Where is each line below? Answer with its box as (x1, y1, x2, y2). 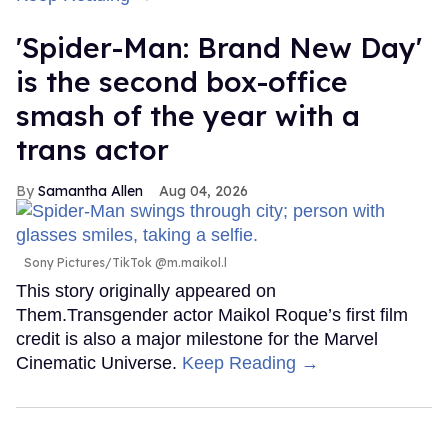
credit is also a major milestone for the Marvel (16, 329, 378, 350)
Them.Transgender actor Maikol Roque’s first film (16, 305, 408, 326)
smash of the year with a (16, 98, 360, 134)
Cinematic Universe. (16, 353, 182, 374)
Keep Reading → (182, 353, 319, 374)
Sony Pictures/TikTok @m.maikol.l (24, 255, 227, 271)
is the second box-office (16, 64, 348, 100)
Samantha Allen (38, 182, 143, 201)
